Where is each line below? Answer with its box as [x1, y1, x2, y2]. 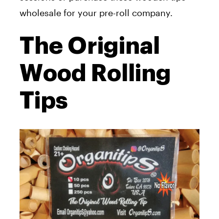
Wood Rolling [20, 62, 171, 86]
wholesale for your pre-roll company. [20, 7, 175, 19]
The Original [20, 34, 160, 58]
